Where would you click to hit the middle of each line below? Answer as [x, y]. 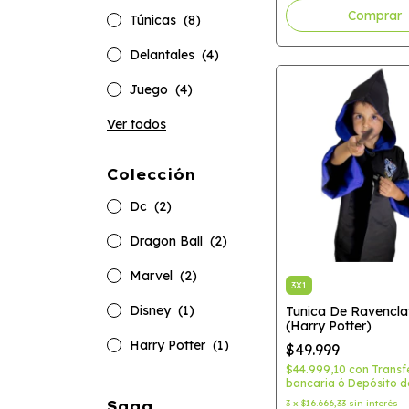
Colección [152, 174]
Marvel [153, 276]
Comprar [375, 15]
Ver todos [136, 124]
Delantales [164, 55]
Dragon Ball [168, 241]
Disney [152, 310]
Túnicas [155, 20]
